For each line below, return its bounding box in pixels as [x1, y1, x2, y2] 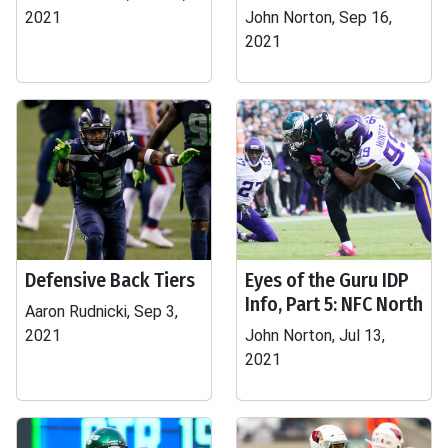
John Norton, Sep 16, [245, 8, 392, 27]
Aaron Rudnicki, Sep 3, [25, 302, 178, 321]
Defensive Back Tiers [25, 268, 195, 292]
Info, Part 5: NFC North [245, 292, 423, 316]
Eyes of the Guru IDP [245, 268, 409, 292]
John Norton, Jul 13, [245, 326, 385, 345]
